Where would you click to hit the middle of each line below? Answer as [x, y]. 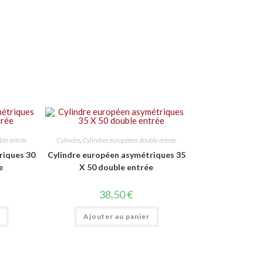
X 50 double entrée [117, 167]
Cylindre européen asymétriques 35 [116, 155]
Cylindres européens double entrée [129, 140]
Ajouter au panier [116, 216]
